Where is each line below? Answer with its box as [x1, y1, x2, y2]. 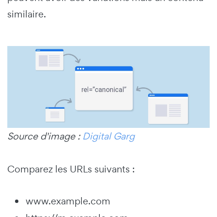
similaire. [7, 8, 46, 20]
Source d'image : [7, 130, 82, 143]
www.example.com [26, 195, 110, 208]
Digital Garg [82, 130, 135, 143]
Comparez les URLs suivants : [7, 163, 135, 176]
